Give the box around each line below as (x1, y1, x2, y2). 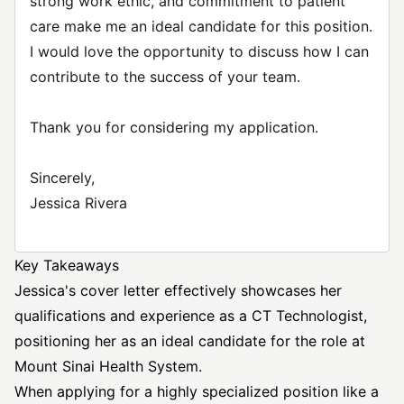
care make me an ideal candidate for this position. (30, 17, 372, 35)
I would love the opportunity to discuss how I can (30, 42, 369, 60)
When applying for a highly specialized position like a (14, 382, 379, 400)
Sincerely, (30, 169, 95, 187)
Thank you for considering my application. (30, 118, 318, 136)
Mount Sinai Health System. (14, 357, 202, 375)
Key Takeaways (14, 256, 119, 274)
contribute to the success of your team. (30, 68, 300, 86)
